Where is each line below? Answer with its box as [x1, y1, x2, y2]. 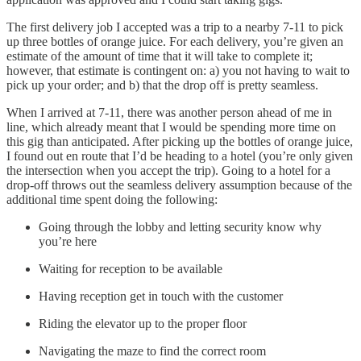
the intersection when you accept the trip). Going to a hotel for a [6, 164, 330, 178]
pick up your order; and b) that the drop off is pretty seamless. [6, 78, 318, 93]
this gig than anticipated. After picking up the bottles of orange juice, [6, 135, 353, 149]
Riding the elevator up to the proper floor [39, 317, 247, 331]
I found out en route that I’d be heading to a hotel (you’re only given [6, 149, 353, 164]
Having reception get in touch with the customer [39, 289, 283, 304]
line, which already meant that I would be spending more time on [6, 120, 336, 135]
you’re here [39, 234, 97, 249]
